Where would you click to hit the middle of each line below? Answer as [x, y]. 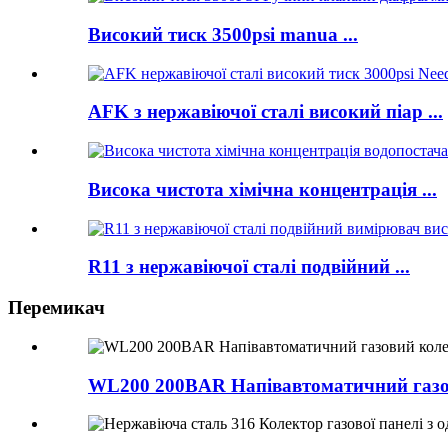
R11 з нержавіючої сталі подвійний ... [249, 267]
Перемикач [56, 308]
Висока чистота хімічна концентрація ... [262, 189]
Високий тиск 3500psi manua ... [223, 35]
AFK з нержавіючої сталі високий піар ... [265, 112]
